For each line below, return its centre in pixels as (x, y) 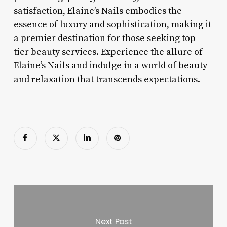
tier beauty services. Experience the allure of (108, 52)
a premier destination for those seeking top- (106, 38)
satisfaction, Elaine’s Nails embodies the (98, 11)
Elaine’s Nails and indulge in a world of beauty (110, 65)
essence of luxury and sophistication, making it (112, 24)
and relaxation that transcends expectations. (107, 79)
